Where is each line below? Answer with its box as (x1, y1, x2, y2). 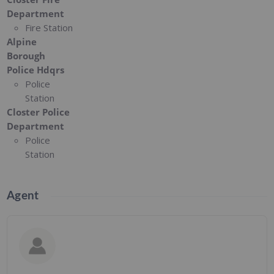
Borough (7, 49, 46, 62)
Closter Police (7, 105, 70, 118)
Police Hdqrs (7, 63, 65, 76)
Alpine (7, 35, 37, 48)
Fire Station (25, 21, 73, 34)
